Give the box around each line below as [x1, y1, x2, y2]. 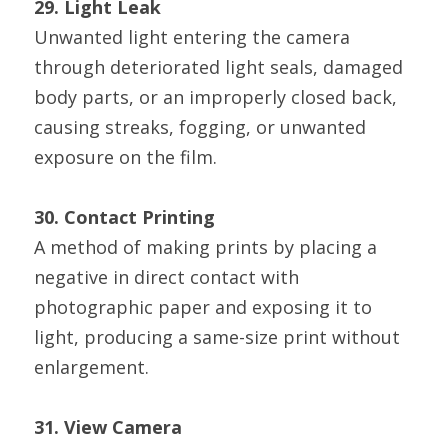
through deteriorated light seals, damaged [34, 55, 403, 79]
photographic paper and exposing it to [34, 295, 372, 319]
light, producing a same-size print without [34, 325, 400, 349]
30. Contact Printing [34, 205, 215, 229]
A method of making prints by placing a [34, 235, 377, 259]
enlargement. [34, 355, 149, 379]
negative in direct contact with [34, 265, 299, 289]
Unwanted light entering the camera [34, 25, 350, 49]
